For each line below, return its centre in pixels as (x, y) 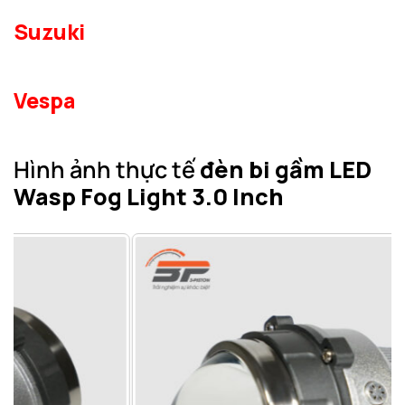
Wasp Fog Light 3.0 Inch (149, 196)
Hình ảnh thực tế (107, 169)
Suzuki (49, 31)
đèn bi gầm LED (286, 169)
